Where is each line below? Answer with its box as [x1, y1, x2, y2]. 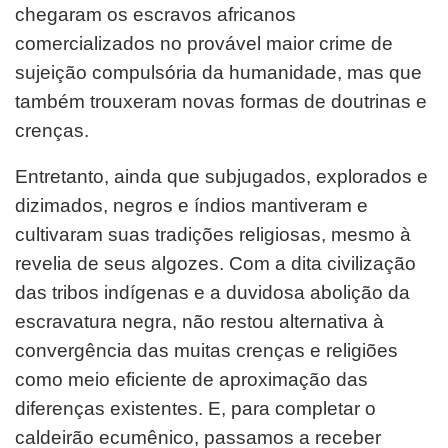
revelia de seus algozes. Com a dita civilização [15, 252, 416, 274]
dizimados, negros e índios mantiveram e [15, 194, 368, 216]
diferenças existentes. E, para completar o [15, 397, 376, 419]
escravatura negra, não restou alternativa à [15, 310, 384, 332]
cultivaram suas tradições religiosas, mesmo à [15, 223, 411, 245]
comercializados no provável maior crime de [15, 32, 393, 54]
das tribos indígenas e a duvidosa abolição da [15, 281, 410, 303]
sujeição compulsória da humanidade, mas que [15, 61, 422, 83]
